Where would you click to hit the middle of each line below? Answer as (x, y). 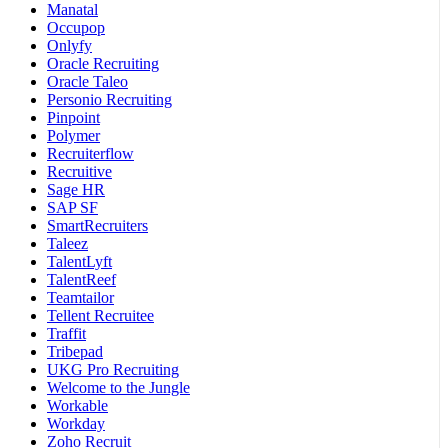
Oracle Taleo (87, 82)
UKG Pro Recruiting (113, 370)
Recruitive (79, 172)
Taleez (67, 244)
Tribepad (75, 352)
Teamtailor (80, 298)
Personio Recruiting (109, 100)
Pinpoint (73, 118)
